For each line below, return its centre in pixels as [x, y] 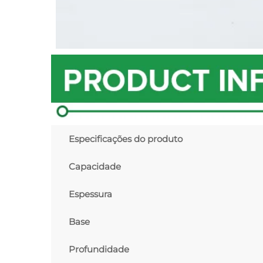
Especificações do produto [126, 139]
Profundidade [99, 249]
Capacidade [95, 167]
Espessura [90, 194]
